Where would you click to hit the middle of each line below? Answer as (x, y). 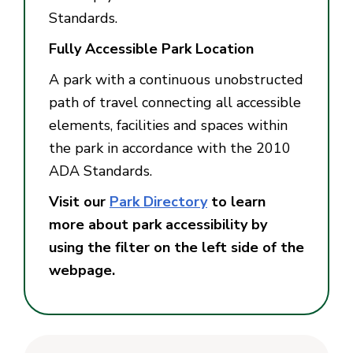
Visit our (79, 201)
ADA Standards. (100, 171)
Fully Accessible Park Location (151, 48)
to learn (236, 201)
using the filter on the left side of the (176, 247)
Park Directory (158, 201)
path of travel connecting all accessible (175, 102)
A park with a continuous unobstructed (176, 79)
